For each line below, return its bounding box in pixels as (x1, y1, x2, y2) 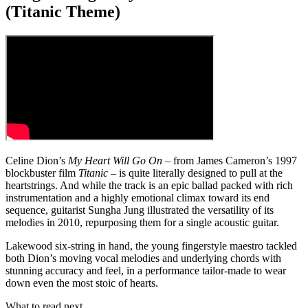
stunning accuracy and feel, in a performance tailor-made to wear (5, 265, 286, 277)
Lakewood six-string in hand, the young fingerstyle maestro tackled (5, 240, 297, 252)
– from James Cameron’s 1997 (162, 155, 297, 167)
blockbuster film (5, 167, 78, 179)
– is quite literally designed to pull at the (111, 167, 283, 179)
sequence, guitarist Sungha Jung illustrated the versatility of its (5, 204, 274, 217)
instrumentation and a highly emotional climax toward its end (5, 192, 269, 204)
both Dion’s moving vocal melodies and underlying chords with (5, 252, 281, 265)
